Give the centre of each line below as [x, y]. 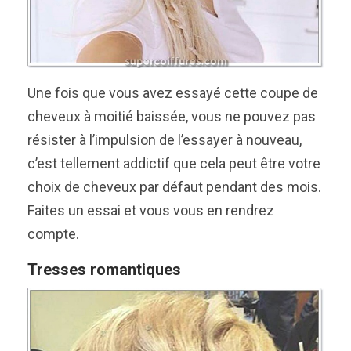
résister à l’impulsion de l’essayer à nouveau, [165, 139]
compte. [53, 233]
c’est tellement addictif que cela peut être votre [174, 163]
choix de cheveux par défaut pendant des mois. [174, 186]
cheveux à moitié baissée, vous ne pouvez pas [172, 116]
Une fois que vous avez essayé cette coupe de [173, 92]
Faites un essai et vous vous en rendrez [151, 210]
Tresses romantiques [104, 269]
